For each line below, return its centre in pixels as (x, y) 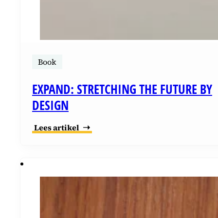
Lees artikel (57, 127)
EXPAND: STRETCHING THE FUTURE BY (122, 89)
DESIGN (50, 105)
